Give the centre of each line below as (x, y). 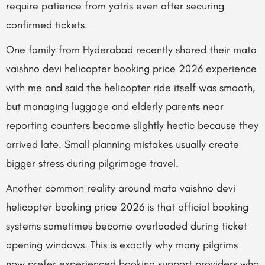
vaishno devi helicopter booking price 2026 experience (131, 69)
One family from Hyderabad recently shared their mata (131, 50)
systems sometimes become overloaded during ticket (127, 226)
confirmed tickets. (47, 25)
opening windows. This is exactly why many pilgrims (122, 245)
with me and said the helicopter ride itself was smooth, (130, 88)
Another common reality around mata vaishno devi (121, 188)
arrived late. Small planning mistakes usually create (122, 144)
